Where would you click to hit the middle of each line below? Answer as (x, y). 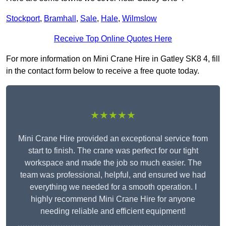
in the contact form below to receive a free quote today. (103, 71)
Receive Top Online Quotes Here (113, 39)
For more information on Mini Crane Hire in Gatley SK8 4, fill (113, 59)
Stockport (23, 19)
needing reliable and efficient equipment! (113, 211)
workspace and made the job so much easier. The (113, 163)
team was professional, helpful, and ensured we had (113, 175)
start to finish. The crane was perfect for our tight (113, 151)
